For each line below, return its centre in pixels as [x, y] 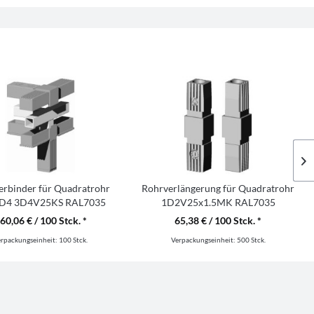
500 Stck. [251, 240]
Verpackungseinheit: [204, 240]
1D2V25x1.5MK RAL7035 [218, 202]
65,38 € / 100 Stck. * [218, 220]
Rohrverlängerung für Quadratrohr [218, 188]
